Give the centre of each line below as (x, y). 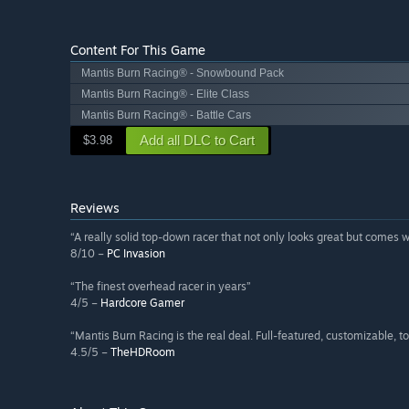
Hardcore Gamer (142, 303)
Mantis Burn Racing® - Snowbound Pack (183, 73)
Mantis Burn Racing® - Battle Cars (166, 115)
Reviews (95, 208)
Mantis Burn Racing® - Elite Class (165, 94)
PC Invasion (136, 254)
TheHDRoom (143, 352)
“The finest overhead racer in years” (161, 287)
